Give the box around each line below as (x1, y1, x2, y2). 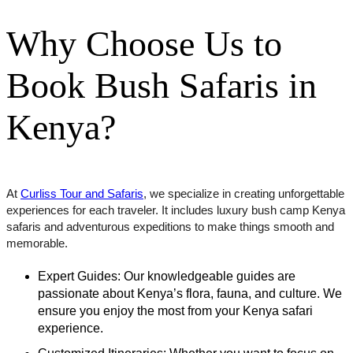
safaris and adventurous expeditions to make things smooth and (6, 217, 334, 234)
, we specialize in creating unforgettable (143, 184, 344, 201)
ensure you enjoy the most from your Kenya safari (38, 300, 313, 318)
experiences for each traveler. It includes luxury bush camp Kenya (6, 200, 345, 217)
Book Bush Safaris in (6, 65, 317, 106)
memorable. (6, 233, 68, 251)
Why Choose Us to (6, 23, 282, 64)
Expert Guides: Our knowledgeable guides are (38, 266, 295, 284)
